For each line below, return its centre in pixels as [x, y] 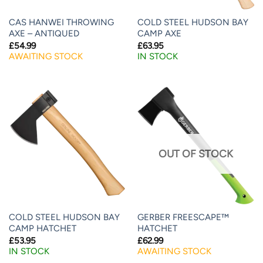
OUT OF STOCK [196, 154]
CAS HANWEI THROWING [61, 23]
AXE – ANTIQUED [44, 34]
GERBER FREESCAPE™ [183, 218]
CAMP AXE [159, 34]
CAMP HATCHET [42, 229]
